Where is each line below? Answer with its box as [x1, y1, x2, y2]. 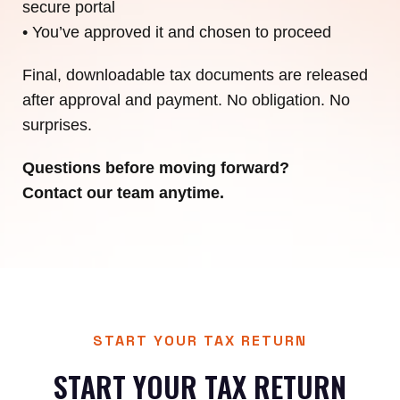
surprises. [22, 116, 92, 134]
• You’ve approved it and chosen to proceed [22, 23, 331, 41]
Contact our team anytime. [22, 184, 224, 202]
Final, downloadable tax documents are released [22, 66, 368, 84]
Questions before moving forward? [22, 159, 289, 177]
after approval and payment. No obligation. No [22, 91, 350, 109]
